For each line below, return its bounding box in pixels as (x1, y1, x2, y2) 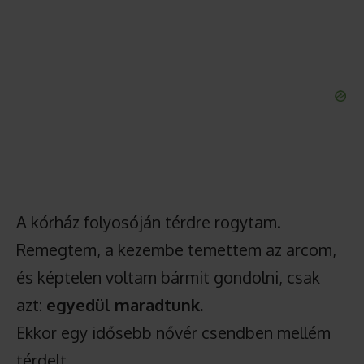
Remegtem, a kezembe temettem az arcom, (16, 238, 336, 260)
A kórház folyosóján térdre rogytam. (16, 210, 281, 232)
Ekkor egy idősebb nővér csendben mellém (16, 321, 331, 343)
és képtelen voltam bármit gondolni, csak (16, 266, 320, 288)
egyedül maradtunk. (46, 293, 203, 315)
